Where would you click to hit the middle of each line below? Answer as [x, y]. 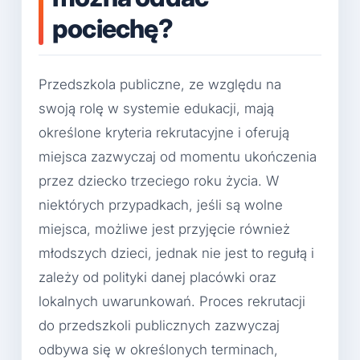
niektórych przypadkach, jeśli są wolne [161, 205]
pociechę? [112, 29]
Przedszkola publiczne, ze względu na [160, 85]
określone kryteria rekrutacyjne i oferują [164, 133]
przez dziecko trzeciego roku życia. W [159, 181]
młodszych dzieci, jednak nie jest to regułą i [176, 254]
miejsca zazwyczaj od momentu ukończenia [178, 157]
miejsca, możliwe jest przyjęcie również [164, 229]
